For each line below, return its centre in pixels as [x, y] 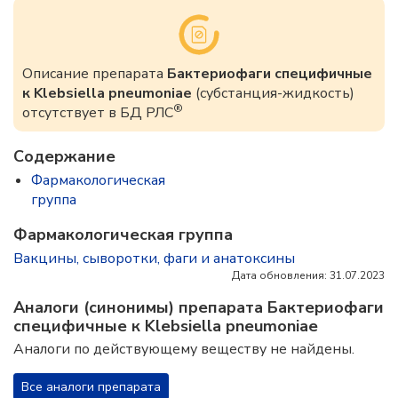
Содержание [64, 156]
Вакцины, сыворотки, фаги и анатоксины [154, 259]
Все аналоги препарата [91, 387]
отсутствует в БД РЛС [98, 113]
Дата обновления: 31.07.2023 [308, 275]
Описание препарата [95, 74]
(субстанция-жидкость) [273, 93]
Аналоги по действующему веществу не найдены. [184, 349]
